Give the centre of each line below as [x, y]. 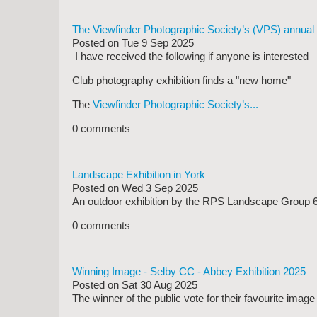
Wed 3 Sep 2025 [160, 188]
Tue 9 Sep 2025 [158, 43]
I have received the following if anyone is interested [190, 56]
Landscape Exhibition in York [139, 174]
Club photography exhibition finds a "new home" [181, 80]
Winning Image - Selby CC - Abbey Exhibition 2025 [189, 271]
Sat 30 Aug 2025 [160, 285]
